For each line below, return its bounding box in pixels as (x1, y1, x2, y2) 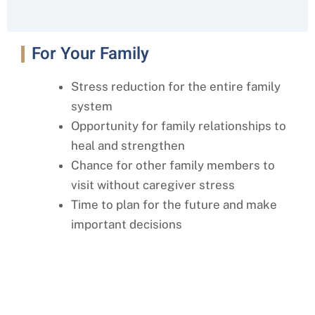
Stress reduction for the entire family (71, 79, 281, 94)
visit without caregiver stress (71, 178, 235, 193)
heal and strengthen (71, 139, 185, 153)
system (71, 99, 112, 114)
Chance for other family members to (71, 158, 275, 173)
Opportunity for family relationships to (71, 119, 286, 134)
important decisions (71, 217, 182, 232)
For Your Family (32, 41, 149, 67)
